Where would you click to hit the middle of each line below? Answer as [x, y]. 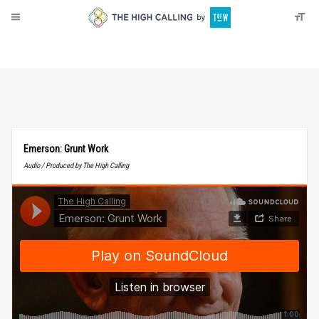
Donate [58, 47]
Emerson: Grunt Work [66, 149]
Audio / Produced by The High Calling [76, 166]
